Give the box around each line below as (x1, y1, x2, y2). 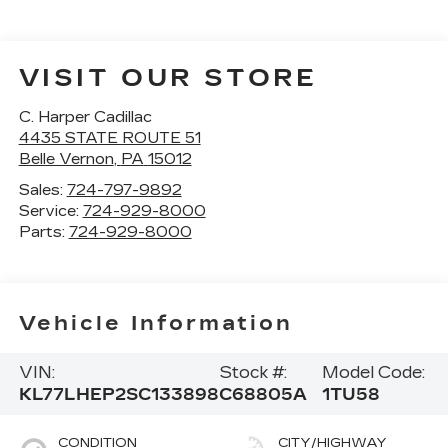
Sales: (18, 180, 67, 199)
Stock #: (218, 363, 287, 383)
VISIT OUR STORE (18, 63, 318, 92)
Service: (18, 201, 83, 220)
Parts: (18, 222, 69, 241)
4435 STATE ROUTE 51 (18, 128, 201, 147)
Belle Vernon (18, 149, 114, 168)
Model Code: (322, 363, 426, 383)
